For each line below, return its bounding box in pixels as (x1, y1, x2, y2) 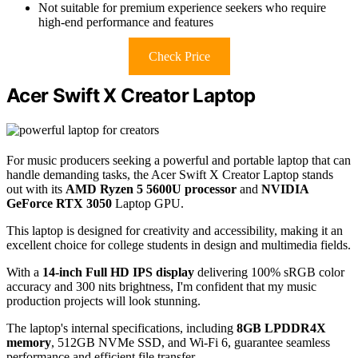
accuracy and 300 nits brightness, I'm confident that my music (6, 280, 316, 294)
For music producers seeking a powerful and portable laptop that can (6, 153, 351, 168)
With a (6, 265, 42, 280)
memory (6, 336, 51, 350)
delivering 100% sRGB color (194, 265, 344, 280)
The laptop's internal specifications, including (6, 321, 237, 336)
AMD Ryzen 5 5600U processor (66, 182, 237, 197)
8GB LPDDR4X (237, 321, 326, 336)
